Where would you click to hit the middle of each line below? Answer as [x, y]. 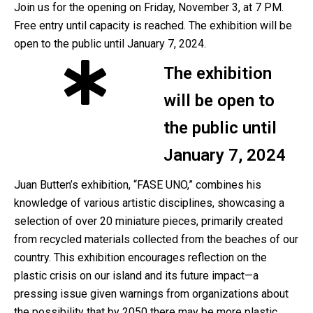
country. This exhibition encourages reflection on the [140, 257]
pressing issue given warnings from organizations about [151, 293]
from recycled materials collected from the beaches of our [156, 239]
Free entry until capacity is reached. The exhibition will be [153, 25]
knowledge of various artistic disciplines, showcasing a [149, 203]
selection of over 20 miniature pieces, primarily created [148, 221]
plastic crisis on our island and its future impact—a [136, 275]
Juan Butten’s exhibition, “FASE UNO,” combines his [138, 184]
